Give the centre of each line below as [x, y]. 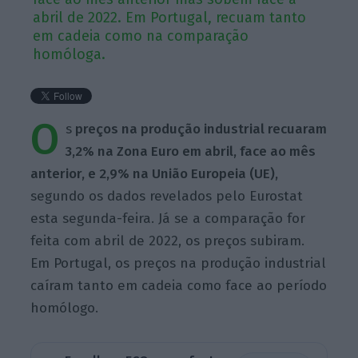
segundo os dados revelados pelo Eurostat [167, 196]
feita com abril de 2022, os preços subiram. [168, 241]
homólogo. [65, 308]
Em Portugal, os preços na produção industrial [179, 263]
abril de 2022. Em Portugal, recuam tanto [170, 17]
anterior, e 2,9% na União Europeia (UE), [155, 173]
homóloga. [70, 54]
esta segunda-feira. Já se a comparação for [168, 218]
